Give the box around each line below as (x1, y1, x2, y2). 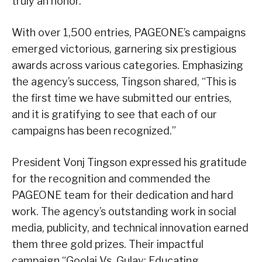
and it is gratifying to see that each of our (12, 108, 217, 121)
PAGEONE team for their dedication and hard (12, 189, 233, 202)
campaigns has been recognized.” (12, 125, 176, 137)
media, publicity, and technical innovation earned (12, 222, 249, 235)
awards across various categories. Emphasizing (12, 59, 243, 72)
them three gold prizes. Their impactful (12, 238, 204, 251)
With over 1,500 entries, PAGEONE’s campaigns (12, 26, 246, 39)
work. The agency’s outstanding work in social (12, 205, 236, 218)
